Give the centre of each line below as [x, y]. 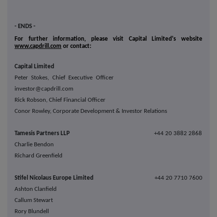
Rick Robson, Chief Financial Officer [60, 100]
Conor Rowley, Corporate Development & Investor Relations [91, 111]
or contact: [77, 46]
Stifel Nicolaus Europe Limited [84, 178]
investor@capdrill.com [44, 89]
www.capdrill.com [38, 46]
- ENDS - [25, 27]
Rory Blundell [32, 212]
